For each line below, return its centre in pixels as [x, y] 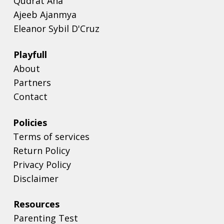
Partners [32, 82]
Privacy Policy [42, 164]
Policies [30, 122]
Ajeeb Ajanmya [45, 14]
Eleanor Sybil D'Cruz [57, 28]
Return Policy [41, 150]
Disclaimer [36, 178]
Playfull [30, 54]
